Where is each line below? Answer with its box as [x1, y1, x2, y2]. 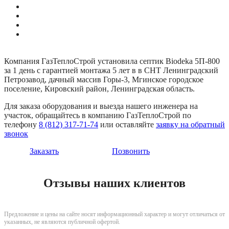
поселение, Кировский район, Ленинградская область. [4, 84, 195, 93]
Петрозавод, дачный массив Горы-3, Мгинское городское [4, 75, 203, 84]
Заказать [30, 146, 59, 155]
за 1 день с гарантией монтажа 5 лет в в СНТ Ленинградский [4, 65, 218, 75]
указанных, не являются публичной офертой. [4, 218, 120, 225]
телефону [4, 120, 39, 129]
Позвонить [112, 146, 150, 155]
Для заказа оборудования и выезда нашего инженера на [4, 101, 198, 110]
